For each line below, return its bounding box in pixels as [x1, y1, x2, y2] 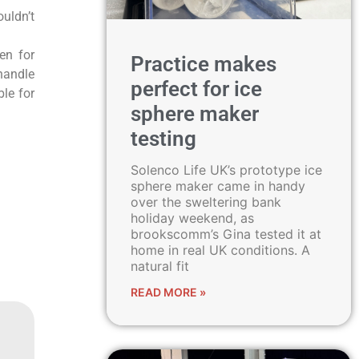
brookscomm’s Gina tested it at [130, 226, 321, 242]
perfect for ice [130, 77, 262, 101]
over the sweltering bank [130, 194, 281, 210]
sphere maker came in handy [130, 178, 305, 194]
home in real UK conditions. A [130, 242, 310, 258]
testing [130, 127, 196, 151]
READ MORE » [130, 285, 206, 299]
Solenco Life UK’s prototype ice [130, 162, 322, 178]
